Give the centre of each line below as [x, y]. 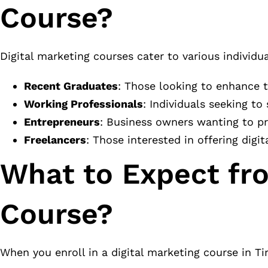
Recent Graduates [71, 86]
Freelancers [55, 140]
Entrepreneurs [62, 122]
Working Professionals [83, 104]
